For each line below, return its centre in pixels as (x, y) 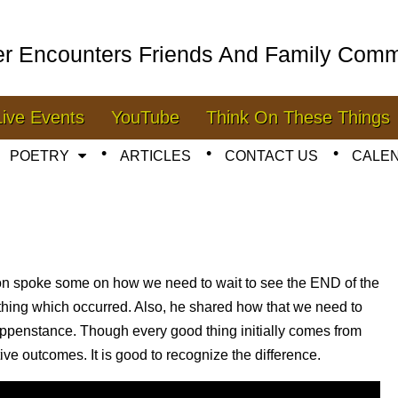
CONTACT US (271, 156)
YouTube (145, 117)
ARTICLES (155, 156)
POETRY (40, 156)
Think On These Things (298, 117)
